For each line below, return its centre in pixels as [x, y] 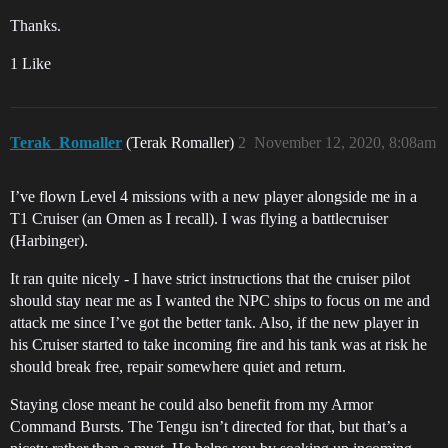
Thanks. [35, 25]
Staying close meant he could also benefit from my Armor [191, 404]
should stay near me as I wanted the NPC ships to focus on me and [220, 300]
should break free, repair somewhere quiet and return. [178, 366]
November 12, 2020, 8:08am [345, 142]
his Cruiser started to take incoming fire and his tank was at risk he [218, 344]
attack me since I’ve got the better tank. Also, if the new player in [214, 322]
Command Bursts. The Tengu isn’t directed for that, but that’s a [208, 426]
